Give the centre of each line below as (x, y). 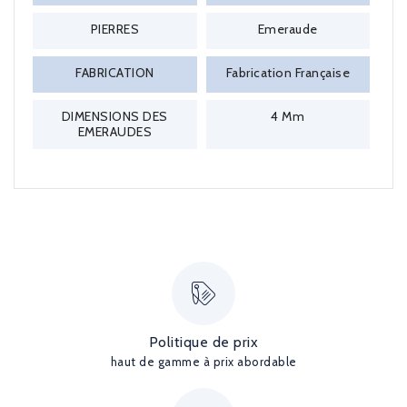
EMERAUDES (114, 132)
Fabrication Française (288, 73)
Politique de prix (203, 342)
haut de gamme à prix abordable (203, 362)
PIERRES (114, 29)
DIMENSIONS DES (114, 116)
